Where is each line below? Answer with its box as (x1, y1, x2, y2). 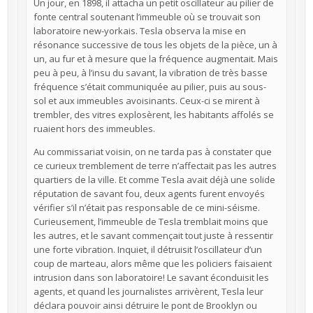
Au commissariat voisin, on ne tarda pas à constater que (33, 145, 272, 159)
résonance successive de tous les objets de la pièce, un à (33, 38, 277, 52)
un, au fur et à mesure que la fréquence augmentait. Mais (33, 52, 278, 66)
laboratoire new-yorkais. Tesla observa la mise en (33, 24, 246, 38)
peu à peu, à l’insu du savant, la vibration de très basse (33, 66, 268, 80)
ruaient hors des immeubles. (33, 122, 155, 136)
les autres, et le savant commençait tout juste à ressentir (33, 229, 273, 242)
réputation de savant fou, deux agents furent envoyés (33, 187, 265, 201)
